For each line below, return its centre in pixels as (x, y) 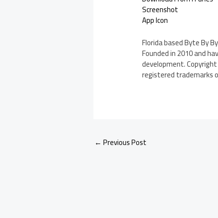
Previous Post (124, 143)
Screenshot (160, 10)
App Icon (155, 20)
